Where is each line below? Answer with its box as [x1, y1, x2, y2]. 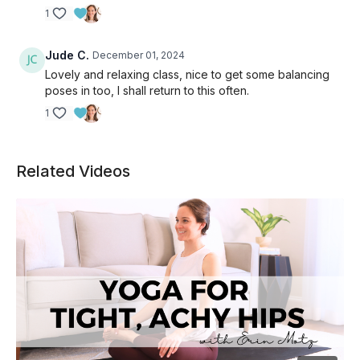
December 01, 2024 [92, 48, 185, 61]
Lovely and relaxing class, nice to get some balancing [45, 67, 329, 81]
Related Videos [16, 161, 130, 181]
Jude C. [45, 47, 89, 62]
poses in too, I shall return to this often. [45, 83, 249, 97]
